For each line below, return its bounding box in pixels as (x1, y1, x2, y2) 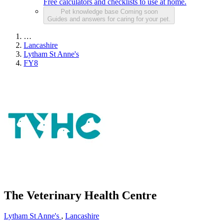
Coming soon (120, 7, 158, 15)
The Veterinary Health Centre (4, 188, 157, 202)
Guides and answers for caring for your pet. (47, 15, 171, 23)
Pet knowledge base (60, 7, 120, 15)
